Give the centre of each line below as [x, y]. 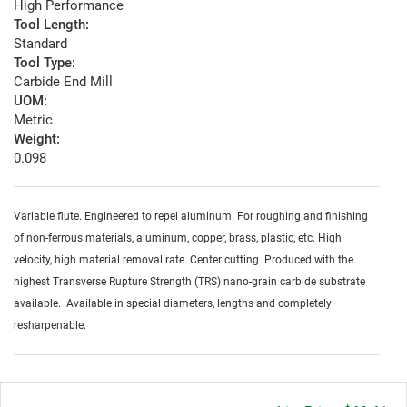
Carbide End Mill [63, 82]
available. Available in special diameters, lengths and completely [173, 304]
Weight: [37, 139]
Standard [40, 44]
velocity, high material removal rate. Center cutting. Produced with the [184, 260]
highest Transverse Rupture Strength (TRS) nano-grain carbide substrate [189, 282]
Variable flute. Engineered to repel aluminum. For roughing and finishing [191, 217]
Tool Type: [45, 63]
